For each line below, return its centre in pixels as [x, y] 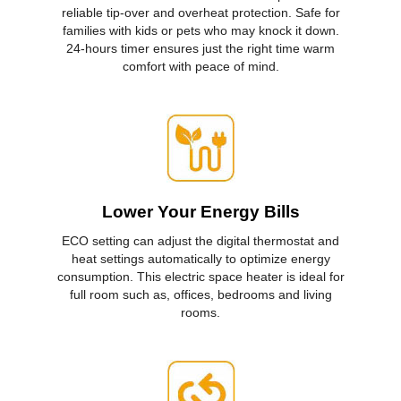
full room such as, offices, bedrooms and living [200, 294]
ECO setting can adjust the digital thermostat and [200, 240]
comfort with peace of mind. [200, 67]
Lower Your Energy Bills [200, 211]
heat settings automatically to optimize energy [200, 258]
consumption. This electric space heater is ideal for [200, 276]
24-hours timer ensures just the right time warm [200, 49]
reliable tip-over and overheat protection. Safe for [200, 13]
